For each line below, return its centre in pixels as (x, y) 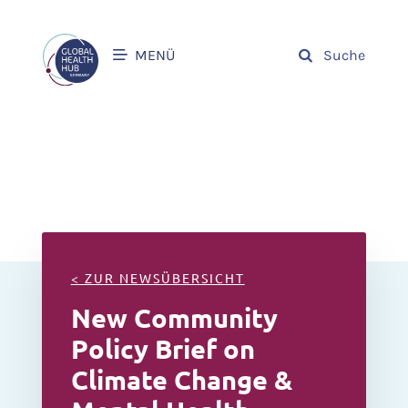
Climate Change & (181, 379)
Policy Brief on (163, 348)
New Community (174, 317)
